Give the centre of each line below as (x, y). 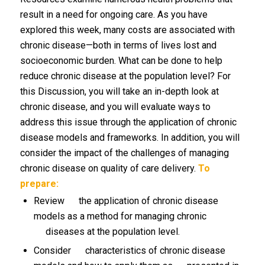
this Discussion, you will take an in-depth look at (119, 91)
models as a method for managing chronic (120, 216)
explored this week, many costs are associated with (127, 30)
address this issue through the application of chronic (128, 122)
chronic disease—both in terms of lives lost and (118, 45)
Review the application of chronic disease (126, 201)
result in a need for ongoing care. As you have (114, 14)
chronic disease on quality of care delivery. (109, 168)
